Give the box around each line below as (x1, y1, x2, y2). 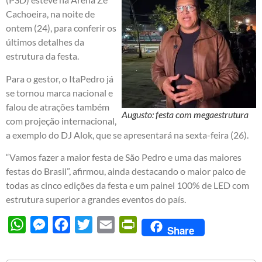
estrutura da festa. (6, 50, 79, 62)
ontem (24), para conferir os (6, 22, 116, 34)
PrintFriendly (137, 219, 191, 230)
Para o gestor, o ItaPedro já (6, 73, 113, 84)
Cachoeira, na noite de (6, 8, 95, 20)
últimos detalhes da (6, 36, 84, 48)
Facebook (70, 219, 109, 230)
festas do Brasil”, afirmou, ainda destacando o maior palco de (6, 166, 246, 177)
